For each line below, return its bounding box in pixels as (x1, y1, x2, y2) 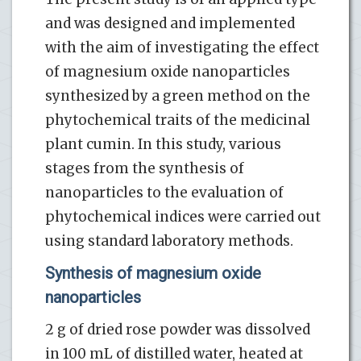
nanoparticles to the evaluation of (45, 183, 284, 201)
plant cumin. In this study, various (45, 135, 281, 153)
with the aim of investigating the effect (45, 38, 319, 56)
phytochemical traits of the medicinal (45, 110, 310, 129)
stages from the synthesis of (45, 159, 244, 177)
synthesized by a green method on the (45, 86, 310, 105)
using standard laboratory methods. (45, 231, 293, 250)
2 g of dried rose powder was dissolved (45, 320, 310, 338)
